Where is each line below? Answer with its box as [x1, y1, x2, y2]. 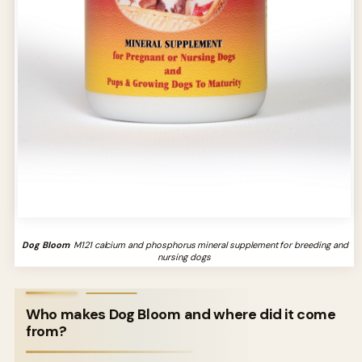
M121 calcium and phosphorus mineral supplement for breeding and [70, 238, 348, 250]
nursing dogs [158, 250, 211, 263]
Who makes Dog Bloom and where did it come [26, 304, 336, 324]
